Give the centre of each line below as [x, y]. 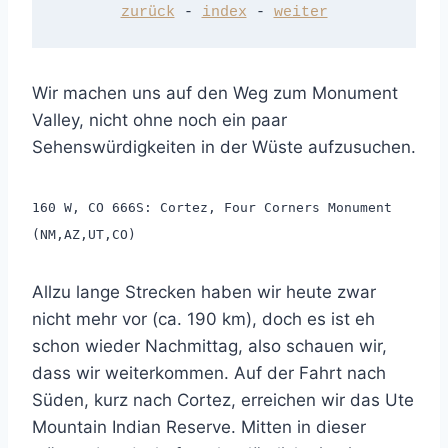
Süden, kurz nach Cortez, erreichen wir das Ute [223, 399]
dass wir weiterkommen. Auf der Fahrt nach [209, 372]
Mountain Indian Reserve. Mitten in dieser [199, 426]
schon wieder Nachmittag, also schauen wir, [209, 345]
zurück [147, 13]
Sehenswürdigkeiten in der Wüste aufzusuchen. [224, 146]
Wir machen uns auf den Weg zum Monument [215, 92]
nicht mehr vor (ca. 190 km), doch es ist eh [203, 318]
